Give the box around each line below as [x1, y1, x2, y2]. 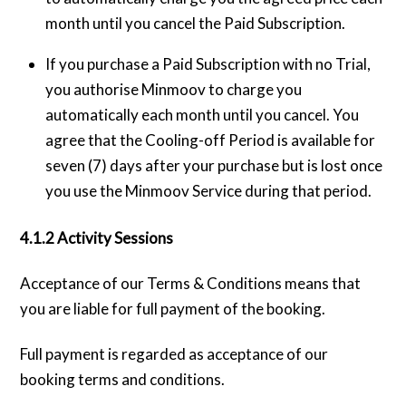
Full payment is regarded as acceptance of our [20, 344, 329, 364]
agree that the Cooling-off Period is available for [44, 130, 375, 150]
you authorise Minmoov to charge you [44, 80, 302, 100]
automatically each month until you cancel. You [44, 105, 359, 125]
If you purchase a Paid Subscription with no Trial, [44, 54, 371, 74]
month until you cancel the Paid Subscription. [44, 14, 345, 34]
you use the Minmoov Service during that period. [44, 181, 372, 201]
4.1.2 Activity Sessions [20, 228, 174, 248]
